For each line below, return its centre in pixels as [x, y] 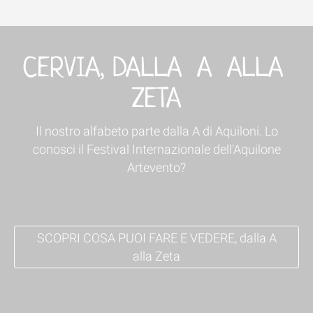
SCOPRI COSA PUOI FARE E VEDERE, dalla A [156, 238]
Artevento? [156, 168]
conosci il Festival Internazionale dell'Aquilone [156, 150]
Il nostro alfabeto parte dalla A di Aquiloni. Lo [156, 132]
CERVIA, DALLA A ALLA [156, 70]
